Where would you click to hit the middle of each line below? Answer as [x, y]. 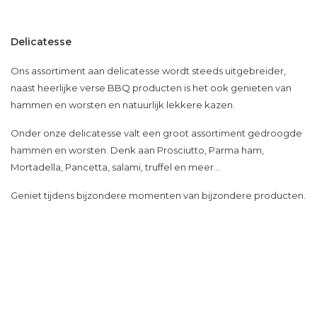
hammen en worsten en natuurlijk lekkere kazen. [123, 105]
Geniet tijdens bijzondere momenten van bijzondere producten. [158, 196]
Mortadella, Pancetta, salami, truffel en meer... [115, 167]
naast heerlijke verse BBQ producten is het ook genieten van [151, 88]
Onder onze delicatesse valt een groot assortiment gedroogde [156, 133]
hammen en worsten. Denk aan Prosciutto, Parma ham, [137, 150]
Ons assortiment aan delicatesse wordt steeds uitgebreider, [148, 71]
